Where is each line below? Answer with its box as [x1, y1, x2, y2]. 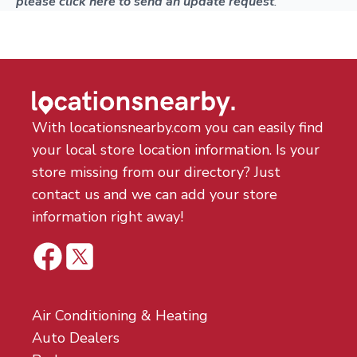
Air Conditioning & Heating [32, 306, 208, 325]
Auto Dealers [32, 328, 120, 347]
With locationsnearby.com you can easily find [32, 118, 324, 137]
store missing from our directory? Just [32, 163, 280, 182]
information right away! [32, 207, 183, 226]
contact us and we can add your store [32, 185, 277, 204]
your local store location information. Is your [32, 140, 320, 159]
